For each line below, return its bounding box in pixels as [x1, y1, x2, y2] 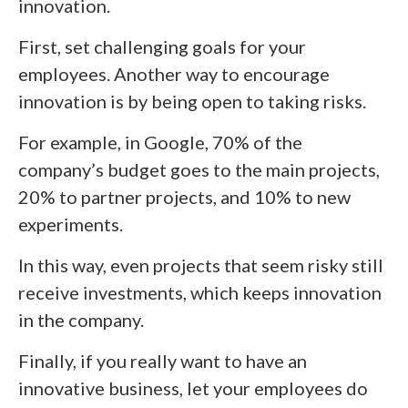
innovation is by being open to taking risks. [18, 90, 366, 112]
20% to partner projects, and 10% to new [18, 186, 351, 208]
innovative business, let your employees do [18, 377, 368, 399]
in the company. [18, 309, 144, 331]
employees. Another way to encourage [18, 63, 330, 85]
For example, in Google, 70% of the [18, 131, 302, 153]
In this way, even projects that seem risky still [18, 254, 383, 276]
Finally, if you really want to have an [18, 350, 307, 372]
